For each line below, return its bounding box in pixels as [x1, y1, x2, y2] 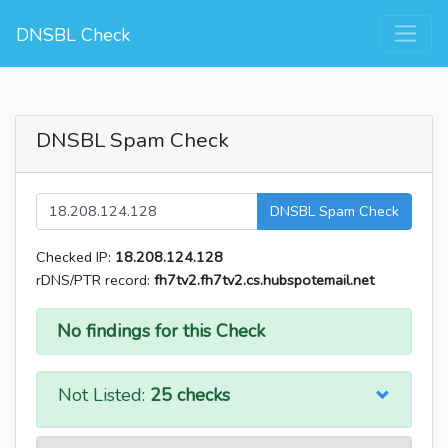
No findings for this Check [57, 319, 265, 344]
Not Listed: [58, 383, 150, 408]
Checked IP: [36, 247, 115, 268]
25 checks [150, 383, 230, 408]
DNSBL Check [16, 23, 130, 47]
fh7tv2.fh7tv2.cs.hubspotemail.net [154, 270, 374, 291]
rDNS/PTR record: [36, 270, 154, 291]
